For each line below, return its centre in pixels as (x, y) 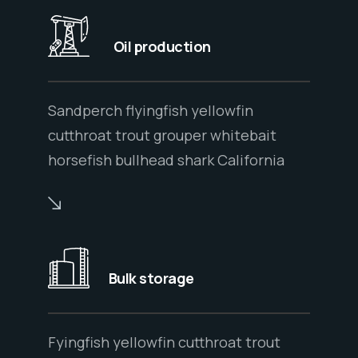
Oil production (162, 47)
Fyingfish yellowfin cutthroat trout (164, 342)
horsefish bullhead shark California (166, 160)
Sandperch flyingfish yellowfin (151, 111)
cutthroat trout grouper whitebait (162, 135)
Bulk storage (151, 278)
